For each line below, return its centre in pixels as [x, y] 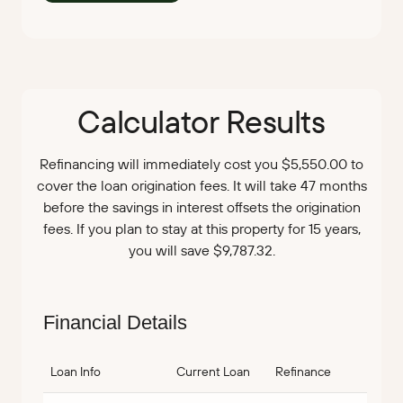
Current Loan [213, 372]
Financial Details [115, 323]
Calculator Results [201, 121]
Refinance [303, 372]
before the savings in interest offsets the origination [201, 207]
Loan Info [76, 372]
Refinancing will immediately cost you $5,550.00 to [201, 164]
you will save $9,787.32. [201, 251]
